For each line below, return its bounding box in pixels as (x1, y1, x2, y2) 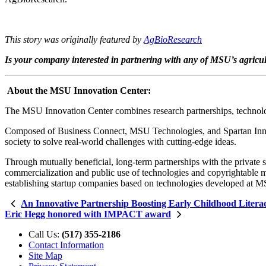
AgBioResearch (144, 34, 202, 45)
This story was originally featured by (5, 34, 144, 45)
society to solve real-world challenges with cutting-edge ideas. (5, 136, 236, 147)
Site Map (28, 250, 62, 261)
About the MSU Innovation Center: (7, 85, 151, 96)
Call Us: (28, 229, 62, 239)
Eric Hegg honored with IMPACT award (5, 208, 171, 219)
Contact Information (28, 239, 104, 250)
